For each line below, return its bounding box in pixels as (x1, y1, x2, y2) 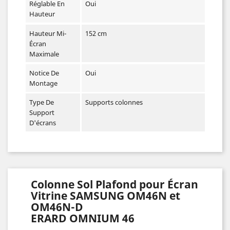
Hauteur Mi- (29, 28, 66, 38)
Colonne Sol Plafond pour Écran (31, 177, 198, 192)
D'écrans (29, 118, 56, 127)
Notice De (29, 68, 59, 78)
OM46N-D (31, 200, 83, 215)
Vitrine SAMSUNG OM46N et (31, 188, 180, 203)
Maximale (29, 49, 59, 59)
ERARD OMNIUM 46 (31, 211, 135, 226)
